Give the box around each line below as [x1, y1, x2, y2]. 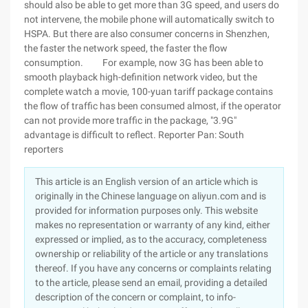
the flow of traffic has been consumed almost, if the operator [24, 100, 281, 111]
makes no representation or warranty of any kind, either [35, 219, 270, 230]
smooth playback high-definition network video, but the [24, 71, 257, 82]
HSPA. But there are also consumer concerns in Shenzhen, [24, 28, 269, 39]
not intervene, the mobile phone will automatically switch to [24, 14, 274, 25]
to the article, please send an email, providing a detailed [35, 277, 267, 288]
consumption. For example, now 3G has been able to [24, 57, 263, 68]
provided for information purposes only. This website [35, 205, 258, 216]
